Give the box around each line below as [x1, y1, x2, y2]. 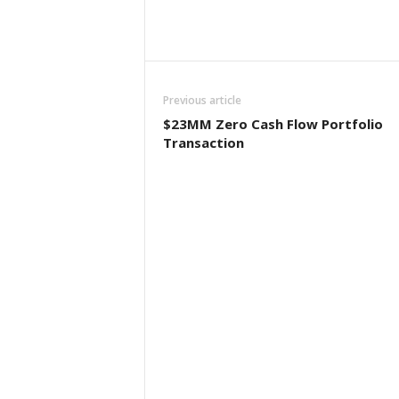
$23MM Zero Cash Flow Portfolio [162, 115, 383, 133]
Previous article [162, 93, 241, 108]
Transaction [162, 134, 244, 151]
